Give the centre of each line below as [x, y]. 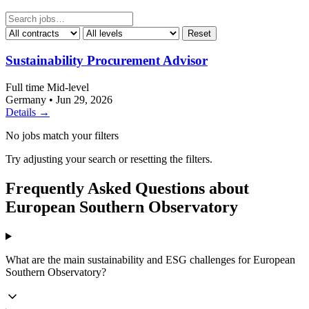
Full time [26, 88]
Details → [28, 112]
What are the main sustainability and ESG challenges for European [150, 259]
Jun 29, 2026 [84, 100]
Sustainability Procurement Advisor [107, 61]
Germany [26, 100]
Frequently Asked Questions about [127, 189]
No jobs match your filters [62, 136]
